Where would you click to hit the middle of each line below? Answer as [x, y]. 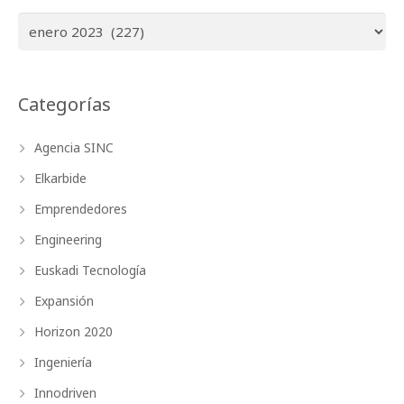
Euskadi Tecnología [90, 270]
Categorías [64, 104]
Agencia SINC [74, 147]
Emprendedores [81, 209]
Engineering [68, 239]
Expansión [64, 301]
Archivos [42, 22]
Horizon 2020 [73, 331]
